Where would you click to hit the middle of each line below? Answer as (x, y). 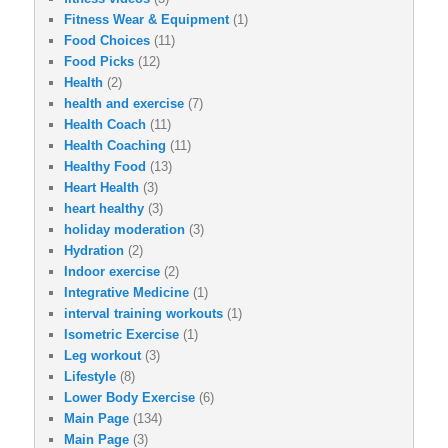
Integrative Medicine (126, 293)
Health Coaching (115, 146)
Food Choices (107, 41)
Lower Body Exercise (129, 398)
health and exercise (124, 104)
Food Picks (99, 62)
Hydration (94, 251)
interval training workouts (143, 314)
